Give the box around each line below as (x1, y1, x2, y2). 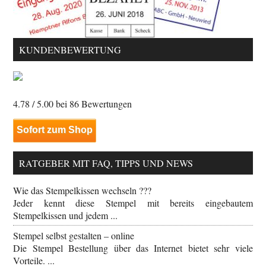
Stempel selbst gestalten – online (13, 229, 135, 242)
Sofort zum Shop (17, 125, 93, 135)
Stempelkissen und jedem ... (13, 209, 118, 222)
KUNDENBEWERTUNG (19, 43, 122, 56)
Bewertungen (79, 97, 132, 110)
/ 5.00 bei (30, 97, 70, 110)
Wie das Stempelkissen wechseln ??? (13, 184, 152, 197)
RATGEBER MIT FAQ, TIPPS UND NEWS (19, 157, 194, 170)
